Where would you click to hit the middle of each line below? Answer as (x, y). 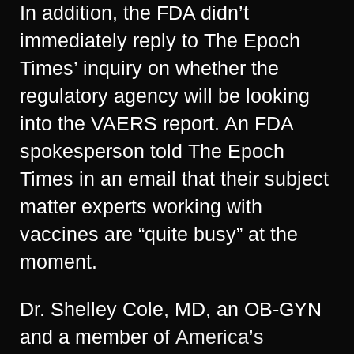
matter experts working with (141, 206)
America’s (220, 337)
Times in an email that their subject (174, 179)
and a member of (98, 337)
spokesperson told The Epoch (152, 151)
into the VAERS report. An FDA (156, 123)
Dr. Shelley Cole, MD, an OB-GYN (171, 309)
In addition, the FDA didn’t (134, 13)
